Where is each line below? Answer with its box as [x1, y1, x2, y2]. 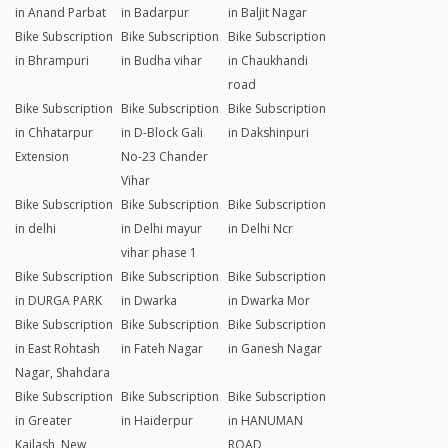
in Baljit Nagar [227, 3, 307, 21]
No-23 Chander [121, 147, 209, 165]
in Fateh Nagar [121, 339, 204, 357]
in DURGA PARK [15, 291, 102, 309]
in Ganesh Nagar [227, 339, 322, 357]
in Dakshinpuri [227, 123, 309, 141]
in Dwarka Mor [227, 291, 310, 309]
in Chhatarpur [15, 123, 93, 141]
